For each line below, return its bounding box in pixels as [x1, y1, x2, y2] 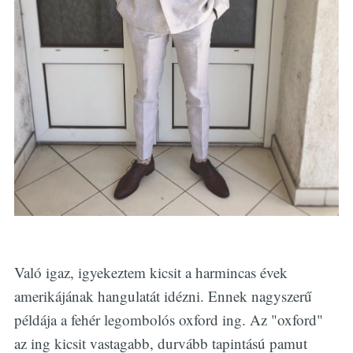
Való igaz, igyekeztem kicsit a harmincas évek [13, 262, 288, 282]
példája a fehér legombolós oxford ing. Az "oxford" [13, 309, 323, 329]
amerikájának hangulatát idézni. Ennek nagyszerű [13, 285, 312, 306]
